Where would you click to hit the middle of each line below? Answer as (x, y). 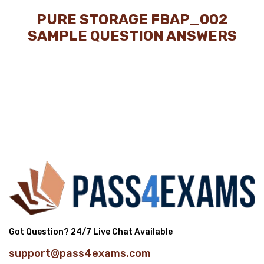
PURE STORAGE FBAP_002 (132, 19)
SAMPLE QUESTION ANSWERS (132, 36)
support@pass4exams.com (80, 253)
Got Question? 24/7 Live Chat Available (91, 232)
